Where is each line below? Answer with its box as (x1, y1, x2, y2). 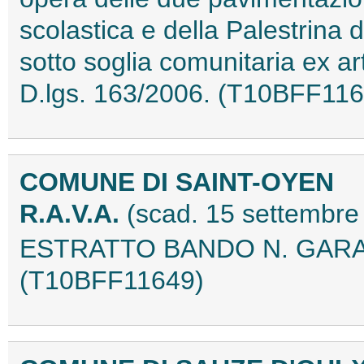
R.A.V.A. (19, 199, 127, 229)
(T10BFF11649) (19, 266, 204, 296)
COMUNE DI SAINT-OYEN (19, 167, 334, 197)
